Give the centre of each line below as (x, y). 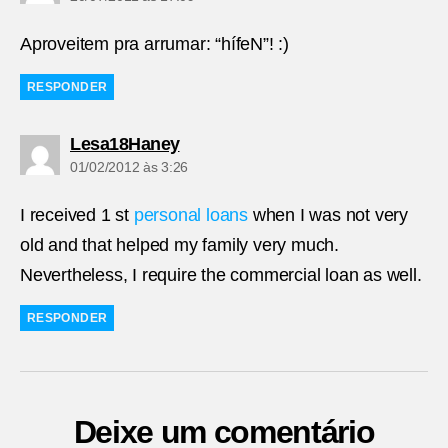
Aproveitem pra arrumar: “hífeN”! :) (154, 44)
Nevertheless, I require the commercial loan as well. (221, 275)
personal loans (191, 215)
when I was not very (328, 215)
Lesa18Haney (125, 144)
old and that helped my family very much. (179, 245)
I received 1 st (77, 215)
